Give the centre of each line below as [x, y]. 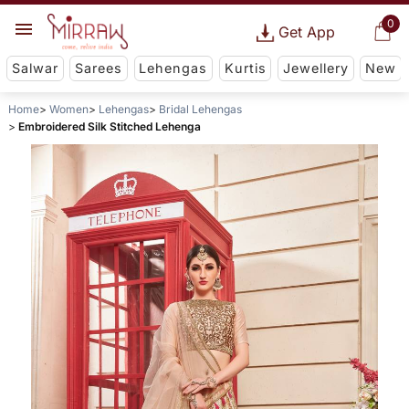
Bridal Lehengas [200, 110]
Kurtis [245, 68]
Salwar [35, 68]
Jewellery [315, 68]
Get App [306, 32]
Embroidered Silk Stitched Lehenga [109, 127]
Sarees [99, 68]
